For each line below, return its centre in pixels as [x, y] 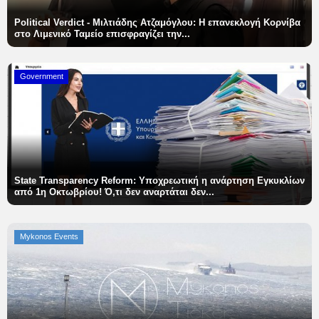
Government [41, 77]
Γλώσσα [32, 65]
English [96, 92]
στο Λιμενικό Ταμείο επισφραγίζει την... [102, 34]
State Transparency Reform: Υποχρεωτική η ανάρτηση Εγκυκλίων [159, 181]
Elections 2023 [48, 29]
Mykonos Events [49, 237]
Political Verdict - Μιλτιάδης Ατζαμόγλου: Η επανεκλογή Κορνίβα [157, 23]
